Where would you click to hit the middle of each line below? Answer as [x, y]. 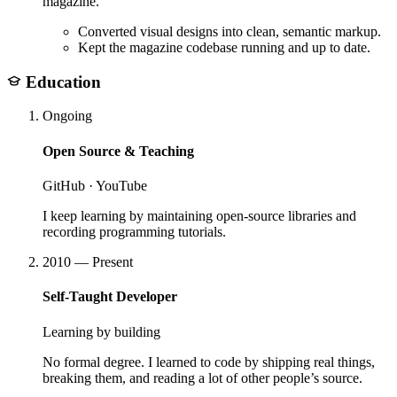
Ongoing [67, 116]
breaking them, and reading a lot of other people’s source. [202, 378]
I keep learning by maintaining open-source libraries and [199, 216]
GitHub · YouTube [95, 186]
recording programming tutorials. [134, 232]
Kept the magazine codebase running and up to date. [224, 48]
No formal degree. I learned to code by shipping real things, [209, 362]
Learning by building [101, 331]
